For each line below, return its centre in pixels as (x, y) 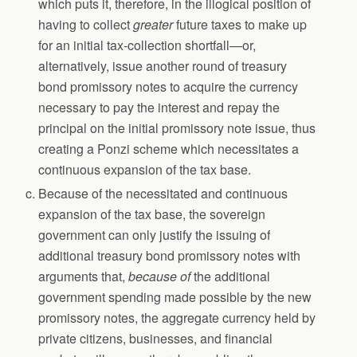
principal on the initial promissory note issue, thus (177, 127)
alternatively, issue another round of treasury (163, 65)
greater (155, 24)
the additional (231, 276)
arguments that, (84, 276)
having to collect (86, 24)
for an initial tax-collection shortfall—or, (147, 45)
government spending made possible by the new (175, 296)
